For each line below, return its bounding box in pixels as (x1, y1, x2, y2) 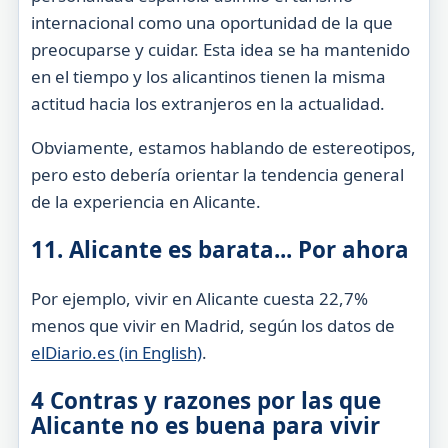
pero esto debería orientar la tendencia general (30, 162, 404, 186)
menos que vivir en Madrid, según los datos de (30, 313, 395, 337)
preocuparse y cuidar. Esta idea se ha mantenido (30, 37, 410, 61)
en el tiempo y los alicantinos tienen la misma (30, 64, 386, 88)
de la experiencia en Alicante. (30, 189, 261, 213)
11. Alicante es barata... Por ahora (30, 234, 409, 266)
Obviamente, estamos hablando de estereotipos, (30, 135, 416, 159)
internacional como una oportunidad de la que (30, 10, 393, 34)
